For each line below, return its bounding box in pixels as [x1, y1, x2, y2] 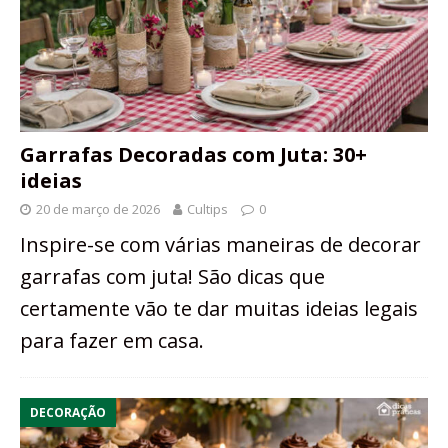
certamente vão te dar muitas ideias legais [20, 295, 418, 323]
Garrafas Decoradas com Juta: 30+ [20, 141, 367, 169]
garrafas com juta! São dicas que [20, 263, 325, 291]
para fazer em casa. [20, 327, 204, 355]
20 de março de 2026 [36, 200, 160, 219]
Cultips [187, 200, 228, 219]
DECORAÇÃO [30, 404, 106, 422]
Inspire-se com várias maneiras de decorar [20, 231, 421, 259]
